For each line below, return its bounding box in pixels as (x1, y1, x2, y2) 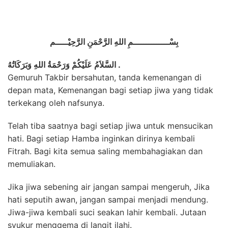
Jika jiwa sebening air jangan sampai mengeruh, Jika (8, 182, 210, 192)
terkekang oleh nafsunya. (8, 98, 104, 108)
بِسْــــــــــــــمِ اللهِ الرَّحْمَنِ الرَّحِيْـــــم (50, 37, 178, 47)
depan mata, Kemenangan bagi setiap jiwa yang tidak (8, 85, 213, 95)
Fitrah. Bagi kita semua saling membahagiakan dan (8, 146, 203, 156)
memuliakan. (8, 159, 55, 169)
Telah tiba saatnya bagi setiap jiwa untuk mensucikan (8, 121, 213, 131)
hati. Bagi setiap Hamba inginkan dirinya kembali (8, 133, 195, 144)
